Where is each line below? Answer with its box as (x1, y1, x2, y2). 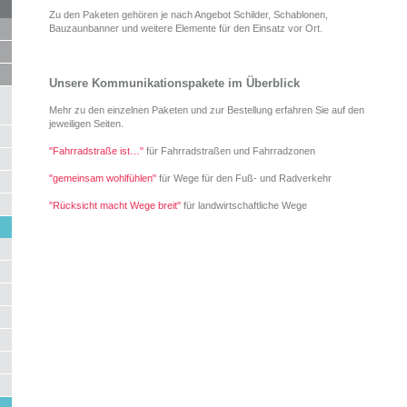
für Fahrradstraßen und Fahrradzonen (143, 145, 315, 156)
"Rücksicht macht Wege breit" (48, 200, 181, 211)
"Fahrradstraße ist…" (48, 145, 144, 156)
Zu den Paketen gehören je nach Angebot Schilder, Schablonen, (48, 9, 328, 20)
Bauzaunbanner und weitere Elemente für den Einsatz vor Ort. (48, 23, 325, 34)
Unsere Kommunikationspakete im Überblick (48, 76, 300, 90)
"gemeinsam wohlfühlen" (48, 173, 156, 184)
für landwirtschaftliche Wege (180, 200, 307, 211)
